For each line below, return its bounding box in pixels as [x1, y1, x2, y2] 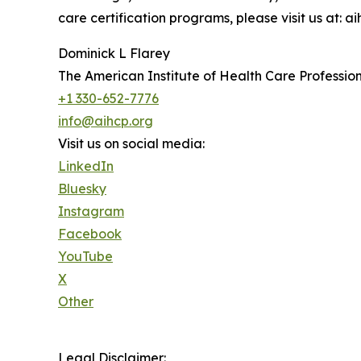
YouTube [58, 248, 113, 265]
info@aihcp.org [58, 113, 153, 130]
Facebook [58, 226, 122, 243]
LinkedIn [58, 158, 114, 175]
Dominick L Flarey [58, 45, 170, 62]
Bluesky [58, 180, 106, 197]
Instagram [58, 203, 124, 220]
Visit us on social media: [58, 135, 205, 152]
